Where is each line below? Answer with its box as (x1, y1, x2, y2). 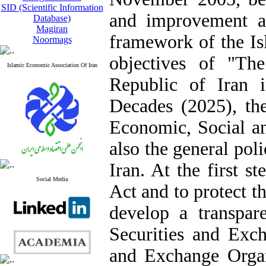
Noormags (32, 34, 72, 45)
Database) (33, 13, 71, 23)
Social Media (36, 176, 68, 182)
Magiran (36, 24, 68, 34)
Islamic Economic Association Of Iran (7, 62, 97, 68)
